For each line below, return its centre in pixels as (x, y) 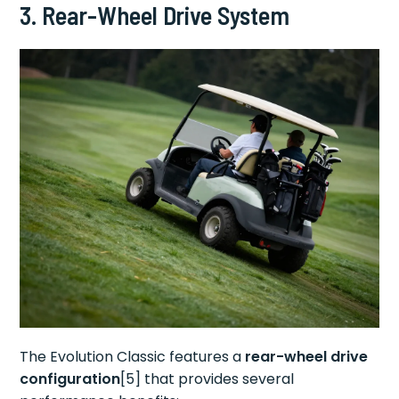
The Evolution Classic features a (133, 357)
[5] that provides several (208, 379)
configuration (70, 379)
